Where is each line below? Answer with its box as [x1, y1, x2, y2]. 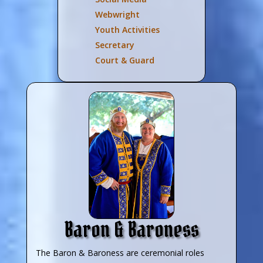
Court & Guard [95, 54, 154, 66]
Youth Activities [95, 23, 160, 35]
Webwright [95, 8, 140, 20]
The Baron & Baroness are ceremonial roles [35, 247, 204, 258]
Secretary [95, 39, 134, 50]
